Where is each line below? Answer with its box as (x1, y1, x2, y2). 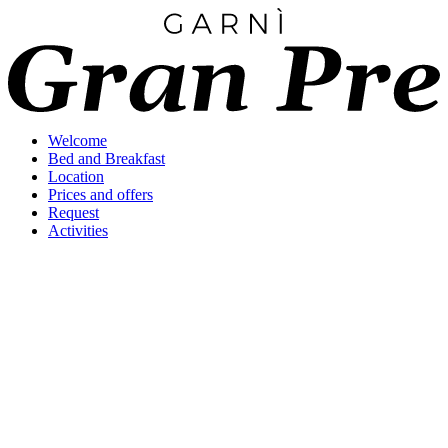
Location (48, 168, 104, 186)
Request (48, 204, 99, 222)
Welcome (48, 132, 107, 150)
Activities (48, 222, 108, 240)
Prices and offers (48, 186, 153, 204)
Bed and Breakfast (48, 150, 165, 168)
